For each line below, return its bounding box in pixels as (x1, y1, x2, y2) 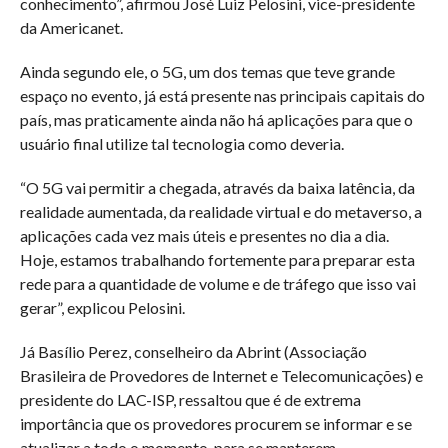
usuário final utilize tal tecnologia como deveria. (19, 133, 344, 153)
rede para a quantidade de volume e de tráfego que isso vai (19, 273, 416, 293)
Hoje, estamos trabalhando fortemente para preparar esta (19, 249, 415, 269)
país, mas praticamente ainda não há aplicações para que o (19, 109, 413, 129)
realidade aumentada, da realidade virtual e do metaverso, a (19, 201, 422, 221)
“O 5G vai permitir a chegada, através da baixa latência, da (19, 177, 415, 197)
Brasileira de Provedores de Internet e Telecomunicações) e (19, 365, 423, 385)
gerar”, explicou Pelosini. (19, 297, 185, 317)
